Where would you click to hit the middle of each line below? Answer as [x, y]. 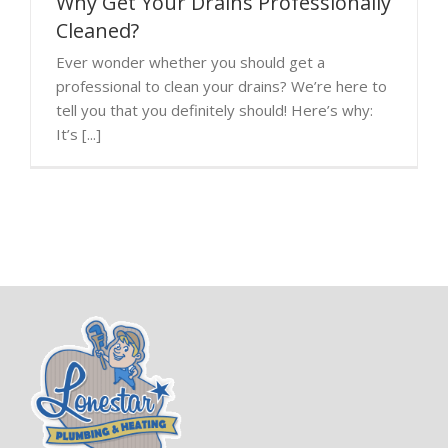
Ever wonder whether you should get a [190, 61]
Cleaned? [97, 30]
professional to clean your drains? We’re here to [221, 85]
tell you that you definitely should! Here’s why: [218, 109]
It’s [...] [78, 133]
